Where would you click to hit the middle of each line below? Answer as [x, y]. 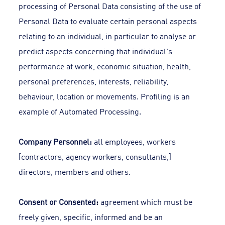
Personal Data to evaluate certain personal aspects [108, 21]
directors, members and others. [75, 171]
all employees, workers [134, 141]
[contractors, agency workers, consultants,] [95, 156]
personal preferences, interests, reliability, [94, 81]
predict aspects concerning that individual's [96, 51]
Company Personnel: [55, 141]
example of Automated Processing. [80, 111]
